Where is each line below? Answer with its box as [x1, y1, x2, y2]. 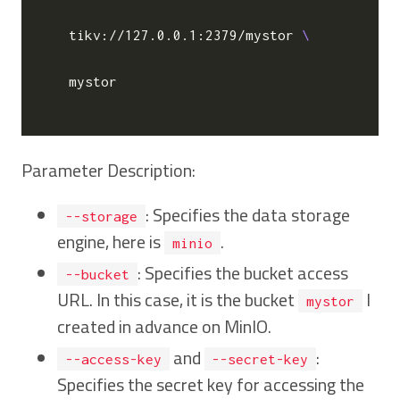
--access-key [64, 351, 162, 368]
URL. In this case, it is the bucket [57, 286, 298, 314]
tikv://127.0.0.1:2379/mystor [45, 27, 303, 44]
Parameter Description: [21, 156, 196, 185]
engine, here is [57, 228, 164, 256]
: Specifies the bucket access [137, 259, 348, 287]
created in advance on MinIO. [57, 312, 271, 341]
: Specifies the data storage [145, 201, 350, 229]
